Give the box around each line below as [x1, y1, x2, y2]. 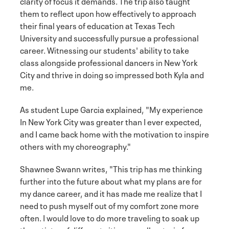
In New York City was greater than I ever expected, [20, 115, 202, 128]
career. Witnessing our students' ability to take [20, 43, 189, 56]
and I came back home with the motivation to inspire [20, 127, 209, 140]
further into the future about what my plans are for [20, 174, 202, 187]
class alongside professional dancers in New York [20, 56, 198, 68]
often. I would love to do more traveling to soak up [20, 211, 199, 224]
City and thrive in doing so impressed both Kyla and [20, 68, 204, 81]
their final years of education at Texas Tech [20, 19, 175, 32]
